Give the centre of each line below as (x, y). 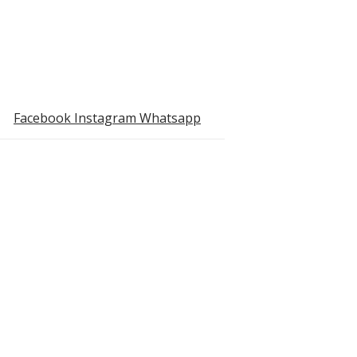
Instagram (105, 118)
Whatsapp (170, 118)
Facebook (42, 118)
